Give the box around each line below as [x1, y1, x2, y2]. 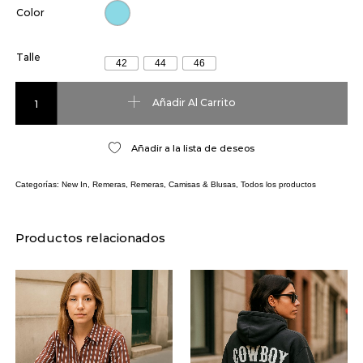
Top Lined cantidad [14, 81, 114, 94]
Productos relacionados [15, 229, 165, 246]
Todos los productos [240, 180, 316, 190]
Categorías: [15, 180, 62, 190]
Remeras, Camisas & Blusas [130, 180, 236, 190]
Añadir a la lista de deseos [130, 143, 254, 155]
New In [61, 180, 88, 190]
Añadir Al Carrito [152, 96, 236, 109]
